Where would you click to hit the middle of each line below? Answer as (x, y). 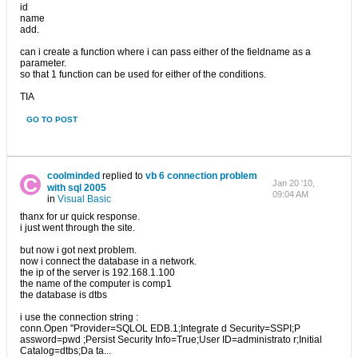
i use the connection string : (79, 317)
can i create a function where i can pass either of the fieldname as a (165, 52)
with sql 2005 (76, 188)
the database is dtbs (64, 295)
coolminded (73, 176)
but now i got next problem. (78, 250)
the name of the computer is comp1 (96, 284)
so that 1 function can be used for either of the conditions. (143, 74)
